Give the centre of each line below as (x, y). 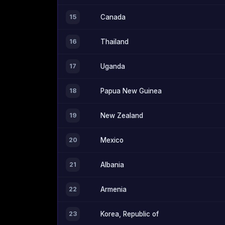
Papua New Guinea (131, 91)
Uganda (113, 67)
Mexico (112, 140)
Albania (112, 165)
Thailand (115, 42)
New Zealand (122, 116)
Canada (113, 17)
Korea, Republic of (130, 214)
